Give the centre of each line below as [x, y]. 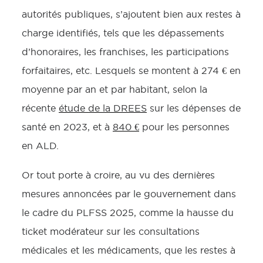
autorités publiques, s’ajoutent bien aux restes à [131, 14]
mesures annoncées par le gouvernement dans [129, 194]
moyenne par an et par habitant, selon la [114, 89]
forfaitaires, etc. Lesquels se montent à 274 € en [131, 70]
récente [40, 108]
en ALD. [40, 146]
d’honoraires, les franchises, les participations [125, 52]
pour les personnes [184, 127]
